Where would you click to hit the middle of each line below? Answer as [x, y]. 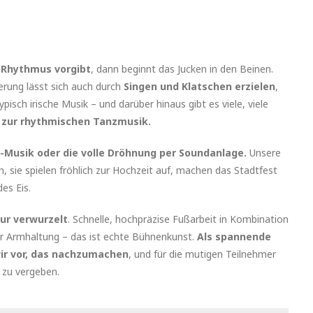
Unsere [264, 153]
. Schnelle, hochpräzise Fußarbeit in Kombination [178, 219]
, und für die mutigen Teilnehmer [202, 254]
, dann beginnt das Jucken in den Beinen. [182, 69]
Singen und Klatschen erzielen [199, 87]
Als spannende [234, 237]
